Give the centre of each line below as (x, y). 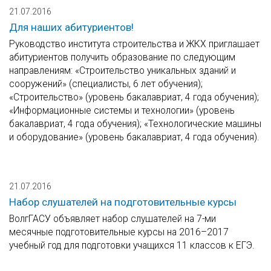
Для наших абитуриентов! (71, 28)
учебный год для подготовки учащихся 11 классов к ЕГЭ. (132, 246)
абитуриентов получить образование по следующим (122, 57)
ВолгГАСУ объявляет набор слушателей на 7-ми (113, 219)
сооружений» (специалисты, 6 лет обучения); (106, 84)
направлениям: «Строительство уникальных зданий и (122, 71)
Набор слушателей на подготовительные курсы (123, 202)
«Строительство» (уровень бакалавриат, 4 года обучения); (134, 97)
